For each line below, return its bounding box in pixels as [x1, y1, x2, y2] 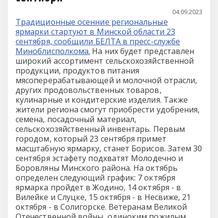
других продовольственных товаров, [16, 85, 162, 95]
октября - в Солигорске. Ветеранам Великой [16, 201, 187, 212]
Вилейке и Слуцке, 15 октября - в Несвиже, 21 [16, 192, 191, 202]
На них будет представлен [90, 46, 195, 56]
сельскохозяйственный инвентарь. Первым [16, 124, 185, 134]
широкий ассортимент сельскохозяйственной [16, 55, 194, 66]
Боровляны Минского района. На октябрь [16, 163, 178, 173]
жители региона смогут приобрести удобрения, [16, 104, 200, 115]
